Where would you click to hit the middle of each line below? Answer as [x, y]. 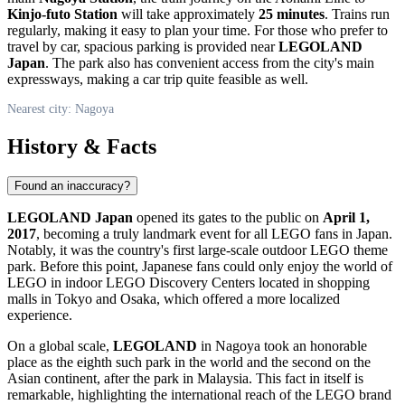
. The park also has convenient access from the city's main [210, 62]
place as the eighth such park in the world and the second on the [189, 363]
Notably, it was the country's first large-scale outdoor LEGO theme [198, 250]
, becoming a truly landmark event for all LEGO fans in [196, 234]
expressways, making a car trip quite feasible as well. [158, 79]
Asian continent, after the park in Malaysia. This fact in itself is [185, 379]
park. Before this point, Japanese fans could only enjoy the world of [200, 267]
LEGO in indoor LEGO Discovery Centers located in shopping [188, 283]
